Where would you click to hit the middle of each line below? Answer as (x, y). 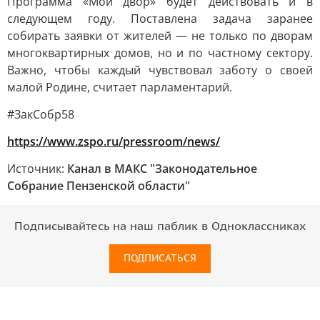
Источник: (37, 169)
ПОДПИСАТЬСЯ (160, 258)
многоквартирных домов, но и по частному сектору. (160, 53)
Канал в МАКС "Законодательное (162, 169)
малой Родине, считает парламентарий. (120, 87)
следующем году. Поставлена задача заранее (160, 19)
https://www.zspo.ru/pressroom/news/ (114, 141)
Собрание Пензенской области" (99, 186)
